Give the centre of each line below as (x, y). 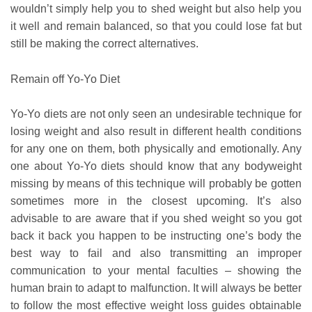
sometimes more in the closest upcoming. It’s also (156, 201)
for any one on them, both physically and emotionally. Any (156, 149)
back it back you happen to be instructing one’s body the (156, 236)
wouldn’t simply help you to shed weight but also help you (156, 9)
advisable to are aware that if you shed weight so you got (156, 219)
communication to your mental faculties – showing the (156, 271)
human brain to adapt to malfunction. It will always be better (156, 288)
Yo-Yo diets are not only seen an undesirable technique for (156, 114)
